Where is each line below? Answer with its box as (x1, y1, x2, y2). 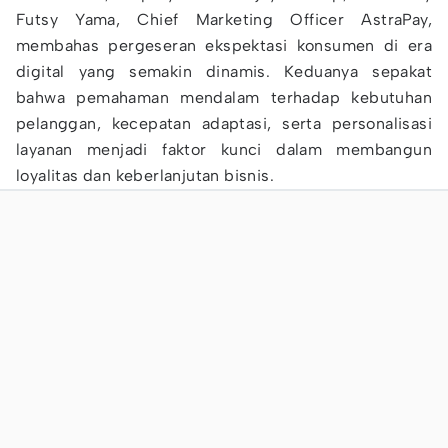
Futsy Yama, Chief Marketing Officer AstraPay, (16, 10, 432, 29)
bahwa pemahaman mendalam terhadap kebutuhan (16, 88, 432, 107)
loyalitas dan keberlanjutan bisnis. (16, 166, 274, 185)
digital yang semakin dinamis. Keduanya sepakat (16, 62, 432, 81)
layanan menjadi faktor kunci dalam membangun (16, 140, 432, 159)
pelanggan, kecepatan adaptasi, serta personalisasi (16, 114, 432, 133)
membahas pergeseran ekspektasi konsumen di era (16, 36, 432, 55)
